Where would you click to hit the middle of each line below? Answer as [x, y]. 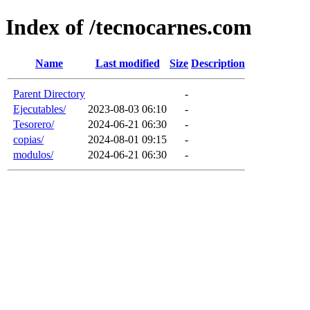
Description [218, 63]
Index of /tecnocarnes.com [129, 27]
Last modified [127, 63]
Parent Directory [49, 93]
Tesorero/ [34, 124]
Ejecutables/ [39, 109]
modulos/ [33, 154]
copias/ [28, 139]
